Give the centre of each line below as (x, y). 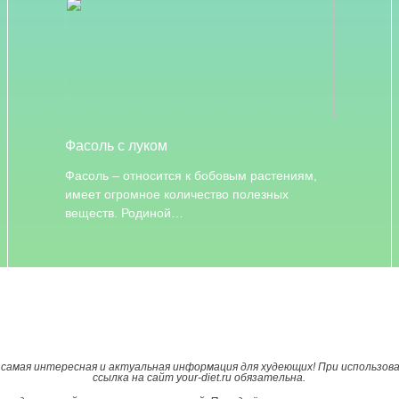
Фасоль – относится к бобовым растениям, (191, 175)
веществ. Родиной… (124, 213)
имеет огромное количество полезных (176, 194)
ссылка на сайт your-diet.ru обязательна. (199, 378)
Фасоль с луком (116, 146)
